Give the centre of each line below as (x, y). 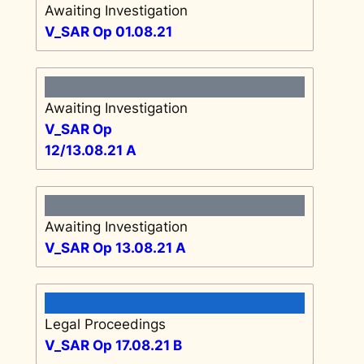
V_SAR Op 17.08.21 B (113, 345)
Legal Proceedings (105, 324)
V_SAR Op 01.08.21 (108, 31)
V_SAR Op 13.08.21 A (115, 247)
